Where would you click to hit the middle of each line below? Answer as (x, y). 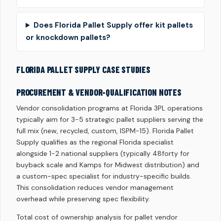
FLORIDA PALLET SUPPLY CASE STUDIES (83, 70)
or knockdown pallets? (68, 38)
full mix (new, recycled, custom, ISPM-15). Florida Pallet (105, 131)
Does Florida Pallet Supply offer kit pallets (113, 25)
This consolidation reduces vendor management (95, 188)
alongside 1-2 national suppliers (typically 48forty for (103, 154)
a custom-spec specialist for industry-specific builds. (104, 176)
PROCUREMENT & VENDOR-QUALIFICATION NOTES (99, 92)
